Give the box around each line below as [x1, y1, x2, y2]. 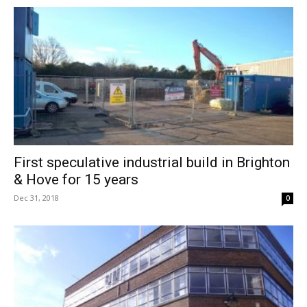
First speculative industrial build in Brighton [14, 153, 290, 171]
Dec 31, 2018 [14, 192, 59, 203]
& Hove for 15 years [14, 171, 138, 188]
